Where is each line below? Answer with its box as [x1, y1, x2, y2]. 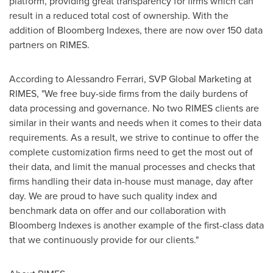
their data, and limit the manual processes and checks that [9, 160, 255, 173]
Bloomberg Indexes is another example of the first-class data [9, 218, 264, 232]
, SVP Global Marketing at [144, 72, 252, 85]
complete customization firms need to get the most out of [9, 145, 253, 158]
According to [9, 72, 66, 85]
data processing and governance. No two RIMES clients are [9, 101, 259, 115]
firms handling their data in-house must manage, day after [9, 174, 253, 188]
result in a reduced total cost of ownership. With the [9, 9, 229, 22]
